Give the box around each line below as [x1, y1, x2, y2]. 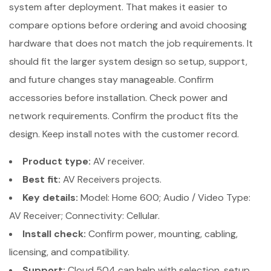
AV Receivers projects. [60, 172, 162, 186]
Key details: [22, 191, 78, 204]
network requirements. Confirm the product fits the [9, 109, 238, 122]
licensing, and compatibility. [9, 245, 129, 258]
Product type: [22, 154, 91, 168]
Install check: [22, 227, 86, 240]
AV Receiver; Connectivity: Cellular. [9, 209, 160, 222]
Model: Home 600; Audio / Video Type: [78, 191, 250, 204]
